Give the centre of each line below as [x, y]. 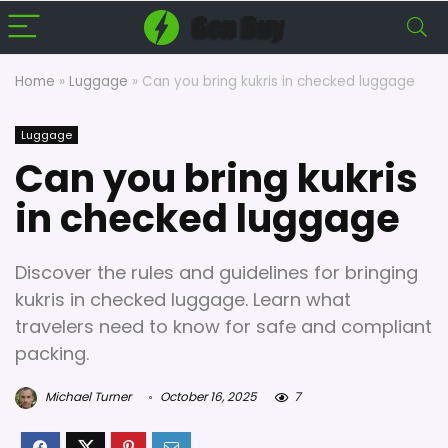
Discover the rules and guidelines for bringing [216, 272]
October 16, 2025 [207, 397]
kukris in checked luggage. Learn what [183, 299]
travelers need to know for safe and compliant [223, 326]
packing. [52, 353]
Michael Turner [86, 397]
